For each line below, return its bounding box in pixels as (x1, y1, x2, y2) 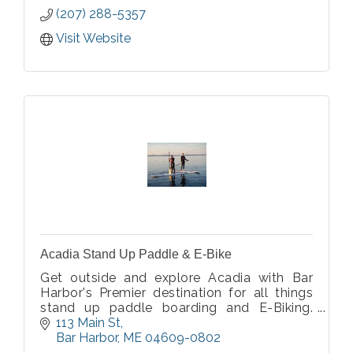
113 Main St (56, 315, 121, 331)
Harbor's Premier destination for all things (40, 285, 313, 301)
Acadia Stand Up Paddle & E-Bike (40, 247, 232, 262)
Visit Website (56, 31, 131, 46)
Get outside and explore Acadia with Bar (40, 270, 313, 286)
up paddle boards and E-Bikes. (40, 330, 230, 346)
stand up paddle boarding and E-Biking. (40, 300, 313, 316)
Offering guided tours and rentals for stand (40, 315, 313, 331)
